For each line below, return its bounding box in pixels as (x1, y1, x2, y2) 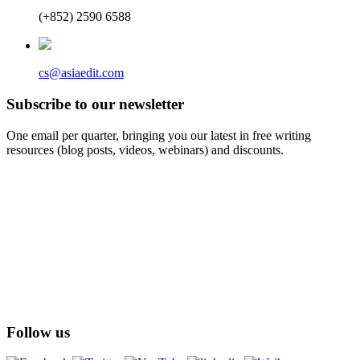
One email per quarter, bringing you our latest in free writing (6, 128, 311, 142)
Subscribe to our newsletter (6, 96, 184, 113)
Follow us (6, 323, 70, 341)
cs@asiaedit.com (39, 66, 124, 80)
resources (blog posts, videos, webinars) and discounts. (6, 142, 284, 157)
